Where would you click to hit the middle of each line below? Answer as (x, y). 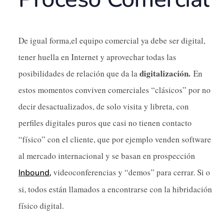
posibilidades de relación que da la (79, 73)
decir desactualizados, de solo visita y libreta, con (104, 106)
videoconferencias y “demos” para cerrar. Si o (131, 172)
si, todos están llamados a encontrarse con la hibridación (115, 189)
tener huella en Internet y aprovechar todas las (97, 57)
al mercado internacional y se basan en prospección (107, 155)
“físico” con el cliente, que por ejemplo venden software (115, 139)
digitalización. (166, 73)
